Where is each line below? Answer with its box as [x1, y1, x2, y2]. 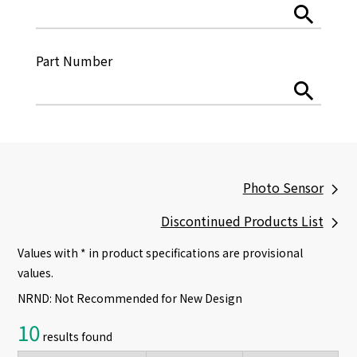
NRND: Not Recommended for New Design [18, 290, 243, 306]
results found [40, 328, 113, 344]
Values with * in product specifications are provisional [18, 245, 304, 261]
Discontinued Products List [160, 211, 324, 230]
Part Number [35, 51, 112, 70]
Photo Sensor [242, 178, 324, 197]
